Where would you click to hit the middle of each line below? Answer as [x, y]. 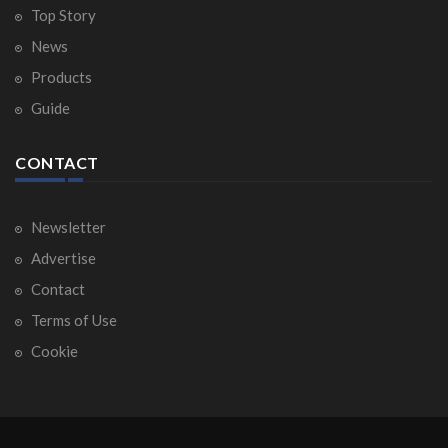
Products [60, 76]
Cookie [53, 350]
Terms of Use [72, 319]
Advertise [62, 257]
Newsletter [67, 226]
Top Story [62, 14]
